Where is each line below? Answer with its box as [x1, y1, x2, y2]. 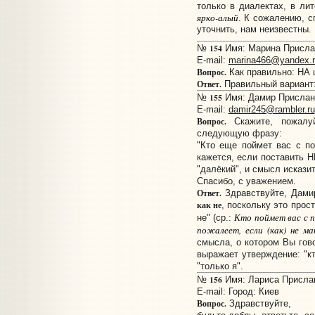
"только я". [196, 261, 243, 272]
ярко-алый [196, 11, 238, 23]
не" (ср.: [196, 212, 235, 224]
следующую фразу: [196, 128, 282, 139]
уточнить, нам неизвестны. [196, 23, 311, 34]
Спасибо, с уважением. [196, 176, 296, 187]
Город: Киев [228, 286, 279, 297]
